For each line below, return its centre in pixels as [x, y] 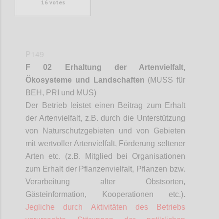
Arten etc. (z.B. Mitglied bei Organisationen [105, 156]
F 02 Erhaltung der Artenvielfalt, [105, 67]
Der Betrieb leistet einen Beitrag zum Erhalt [105, 105]
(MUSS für [165, 80]
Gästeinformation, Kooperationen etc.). [105, 194]
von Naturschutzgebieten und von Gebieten [105, 131]
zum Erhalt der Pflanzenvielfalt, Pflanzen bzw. [105, 169]
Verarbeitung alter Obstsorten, [105, 181]
